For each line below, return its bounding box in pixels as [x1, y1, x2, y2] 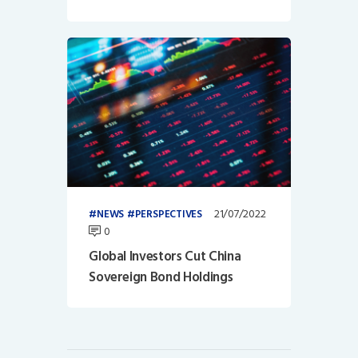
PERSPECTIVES [134, 205, 203, 224]
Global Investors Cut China [89, 245, 241, 268]
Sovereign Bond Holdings [89, 265, 233, 288]
